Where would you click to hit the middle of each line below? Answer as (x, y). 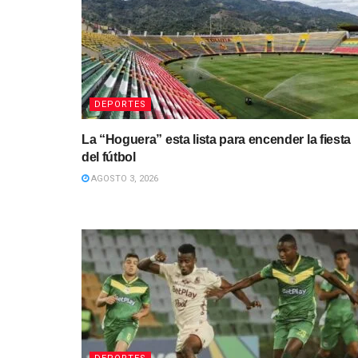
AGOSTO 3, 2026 (123, 178)
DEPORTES (120, 104)
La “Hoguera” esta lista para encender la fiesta (216, 139)
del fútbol (109, 157)
